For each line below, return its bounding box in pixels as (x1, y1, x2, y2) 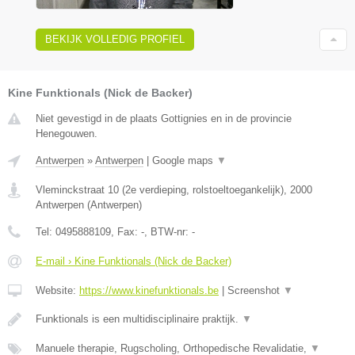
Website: (36, 284, 79, 296)
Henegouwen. (36, 127, 97, 139)
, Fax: (111, 225, 141, 238)
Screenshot (227, 284, 283, 296)
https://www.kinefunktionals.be (79, 284, 219, 296)
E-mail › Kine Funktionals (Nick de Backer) (36, 254, 231, 267)
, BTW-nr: (144, 225, 192, 238)
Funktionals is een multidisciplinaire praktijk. (36, 312, 242, 325)
